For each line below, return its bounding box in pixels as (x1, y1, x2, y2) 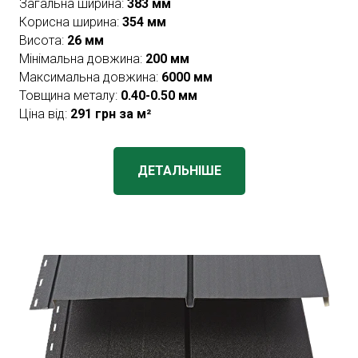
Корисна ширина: (19, 14, 122, 30)
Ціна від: (19, 106, 70, 121)
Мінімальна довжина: (19, 51, 145, 66)
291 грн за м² (70, 106, 151, 121)
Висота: (19, 33, 67, 48)
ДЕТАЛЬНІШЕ (137, 162, 221, 178)
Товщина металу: (19, 88, 121, 103)
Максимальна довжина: (19, 70, 161, 85)
